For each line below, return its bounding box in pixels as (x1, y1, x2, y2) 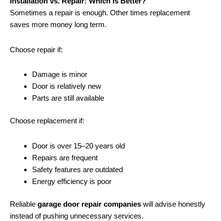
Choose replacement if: (10, 116, 84, 125)
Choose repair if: (10, 45, 63, 54)
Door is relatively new (32, 81, 101, 90)
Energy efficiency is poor (32, 177, 111, 185)
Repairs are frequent (32, 153, 98, 162)
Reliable (10, 200, 37, 209)
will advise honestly (141, 200, 205, 209)
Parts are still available (32, 93, 104, 102)
